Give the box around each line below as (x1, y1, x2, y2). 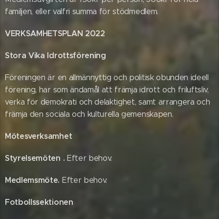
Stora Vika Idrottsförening (5, 50, 106, 61)
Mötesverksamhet (5, 131, 72, 141)
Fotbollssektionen (5, 197, 73, 207)
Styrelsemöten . (5, 153, 67, 163)
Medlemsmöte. (5, 175, 62, 185)
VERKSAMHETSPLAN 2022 (5, 28, 105, 39)
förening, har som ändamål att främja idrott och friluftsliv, (5, 85, 209, 94)
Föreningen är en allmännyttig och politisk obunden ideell (5, 73, 209, 82)
